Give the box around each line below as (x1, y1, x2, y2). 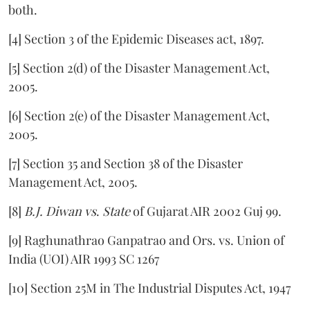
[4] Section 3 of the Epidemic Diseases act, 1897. (8, 30, 264, 47)
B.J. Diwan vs (24, 202, 96, 219)
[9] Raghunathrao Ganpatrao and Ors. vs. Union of (8, 231, 284, 248)
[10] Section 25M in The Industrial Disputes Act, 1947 (8, 279, 291, 296)
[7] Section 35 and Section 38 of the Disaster (8, 154, 243, 172)
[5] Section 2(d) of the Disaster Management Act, (8, 59, 270, 76)
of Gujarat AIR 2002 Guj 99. (130, 202, 282, 219)
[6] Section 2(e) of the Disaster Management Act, (8, 107, 270, 124)
